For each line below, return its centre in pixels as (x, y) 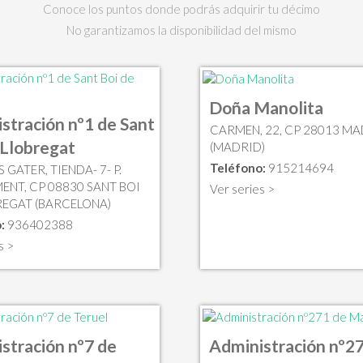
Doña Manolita (266, 108)
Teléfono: (237, 168)
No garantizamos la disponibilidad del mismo (181, 30)
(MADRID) (237, 147)
